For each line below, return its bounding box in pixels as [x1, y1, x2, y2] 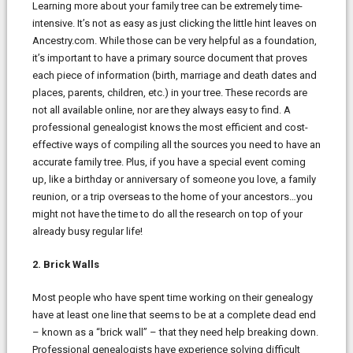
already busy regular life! [32, 225, 143, 237]
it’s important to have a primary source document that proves [32, 51, 307, 64]
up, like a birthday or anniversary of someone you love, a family [32, 173, 316, 185]
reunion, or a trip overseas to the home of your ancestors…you [32, 190, 313, 203]
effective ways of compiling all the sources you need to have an [32, 138, 321, 150]
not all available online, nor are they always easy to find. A [32, 103, 291, 116]
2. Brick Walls [32, 258, 99, 270]
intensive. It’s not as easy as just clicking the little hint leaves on [32, 17, 317, 29]
